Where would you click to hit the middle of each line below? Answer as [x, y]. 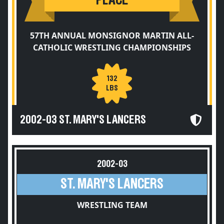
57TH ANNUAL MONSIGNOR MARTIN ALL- [112, 35]
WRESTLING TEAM [112, 205]
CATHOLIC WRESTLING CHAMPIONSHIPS [112, 47]
